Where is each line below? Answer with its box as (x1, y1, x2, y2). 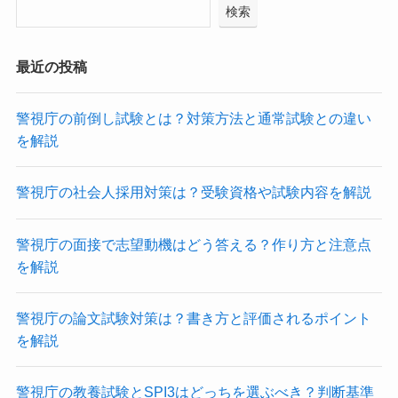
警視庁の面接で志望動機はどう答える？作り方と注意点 (15, 235, 371, 252)
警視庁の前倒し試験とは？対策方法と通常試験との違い (15, 110, 371, 127)
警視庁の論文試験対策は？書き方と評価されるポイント (15, 309, 371, 326)
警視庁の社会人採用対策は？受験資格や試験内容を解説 (15, 184, 371, 201)
